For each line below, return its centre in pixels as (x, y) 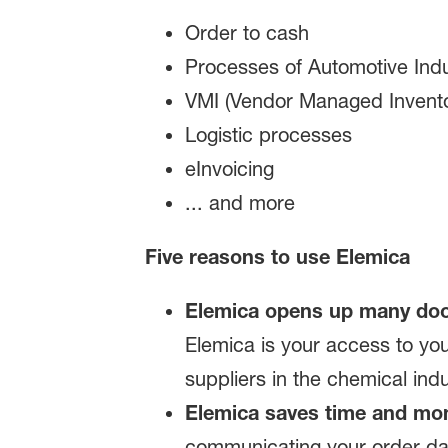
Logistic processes (268, 135)
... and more (239, 203)
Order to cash (246, 33)
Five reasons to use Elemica (277, 257)
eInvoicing (229, 169)
